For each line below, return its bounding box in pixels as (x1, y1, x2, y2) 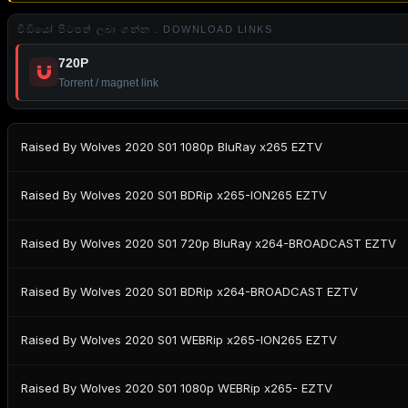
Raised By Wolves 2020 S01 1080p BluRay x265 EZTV (21, 139, 322, 155)
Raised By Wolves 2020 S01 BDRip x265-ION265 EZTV (21, 188, 327, 203)
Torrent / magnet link (58, 76, 158, 89)
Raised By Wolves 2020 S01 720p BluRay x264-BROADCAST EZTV (21, 236, 396, 251)
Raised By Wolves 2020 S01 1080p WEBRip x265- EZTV (21, 381, 332, 396)
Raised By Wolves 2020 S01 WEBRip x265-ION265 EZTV (21, 332, 337, 348)
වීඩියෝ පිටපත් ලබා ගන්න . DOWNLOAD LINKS (17, 23, 272, 35)
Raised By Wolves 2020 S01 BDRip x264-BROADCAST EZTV (21, 284, 358, 300)
